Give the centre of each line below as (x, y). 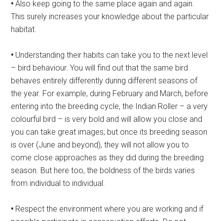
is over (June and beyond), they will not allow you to (100, 145)
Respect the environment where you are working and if (109, 209)
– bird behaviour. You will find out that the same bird (100, 68)
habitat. (24, 30)
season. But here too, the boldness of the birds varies (103, 171)
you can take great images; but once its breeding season (109, 132)
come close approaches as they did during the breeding (108, 158)
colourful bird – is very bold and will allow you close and (107, 119)
